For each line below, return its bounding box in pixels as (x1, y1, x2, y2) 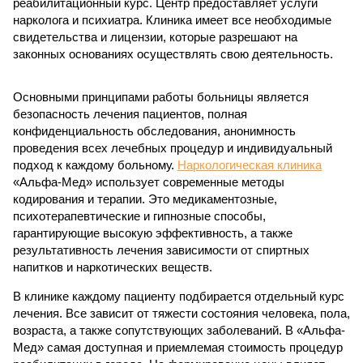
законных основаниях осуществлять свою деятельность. (13, 47, 333, 61)
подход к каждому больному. (13, 158, 177, 172)
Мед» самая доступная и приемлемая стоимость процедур (13, 340, 343, 354)
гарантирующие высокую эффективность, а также (13, 226, 293, 240)
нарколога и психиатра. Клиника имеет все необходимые (13, 13, 331, 27)
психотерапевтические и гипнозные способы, (13, 209, 266, 223)
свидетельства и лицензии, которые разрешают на (13, 30, 297, 44)
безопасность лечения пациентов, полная (13, 107, 247, 121)
